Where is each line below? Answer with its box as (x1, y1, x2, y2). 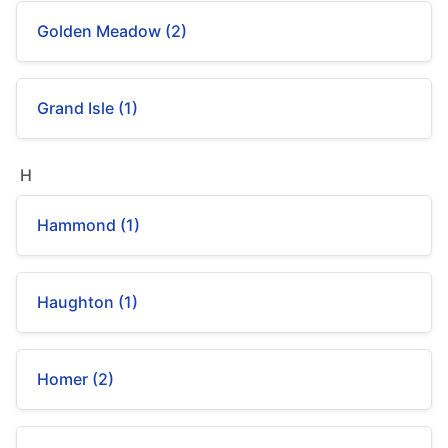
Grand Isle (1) (37, 98, 138, 118)
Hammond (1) (37, 215, 140, 235)
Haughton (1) (37, 292, 138, 312)
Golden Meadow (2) (37, 21, 187, 41)
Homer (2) (37, 369, 114, 389)
